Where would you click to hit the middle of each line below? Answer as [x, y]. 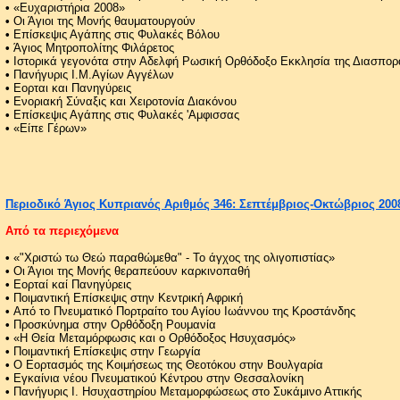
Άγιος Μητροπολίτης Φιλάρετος [94, 47]
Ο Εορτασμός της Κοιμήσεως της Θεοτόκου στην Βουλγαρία [168, 364]
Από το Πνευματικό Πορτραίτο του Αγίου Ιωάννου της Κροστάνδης [184, 311]
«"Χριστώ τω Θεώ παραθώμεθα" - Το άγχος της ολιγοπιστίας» [174, 257]
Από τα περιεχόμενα [62, 230]
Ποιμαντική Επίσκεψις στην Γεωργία [107, 351]
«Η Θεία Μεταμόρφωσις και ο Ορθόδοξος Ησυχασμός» [154, 337]
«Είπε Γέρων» [50, 128]
